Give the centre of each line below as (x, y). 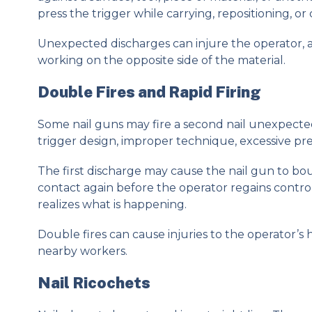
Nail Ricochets (94, 282)
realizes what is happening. (112, 205)
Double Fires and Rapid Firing (149, 92)
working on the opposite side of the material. (161, 61)
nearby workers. (82, 251)
